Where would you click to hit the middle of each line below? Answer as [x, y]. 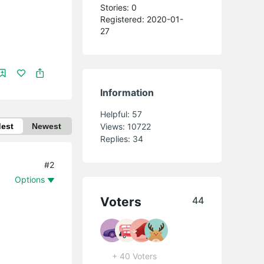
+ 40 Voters [135, 256]
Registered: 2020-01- [142, 19]
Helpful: [116, 114]
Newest [47, 126]
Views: [114, 126]
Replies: [117, 138]
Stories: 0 [119, 7]
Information [127, 92]
